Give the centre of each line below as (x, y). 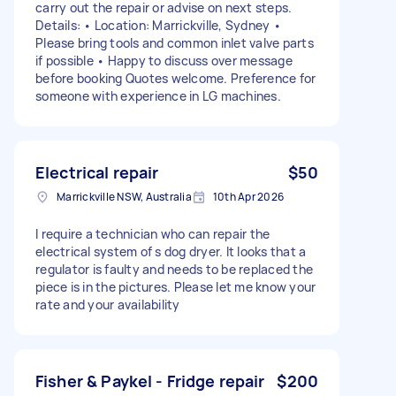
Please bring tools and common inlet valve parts (175, 42)
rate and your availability (108, 304)
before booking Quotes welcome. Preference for (176, 78)
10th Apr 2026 (248, 196)
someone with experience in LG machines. (158, 95)
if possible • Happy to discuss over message (164, 60)
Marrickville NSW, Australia (124, 196)
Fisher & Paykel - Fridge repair (150, 381)
